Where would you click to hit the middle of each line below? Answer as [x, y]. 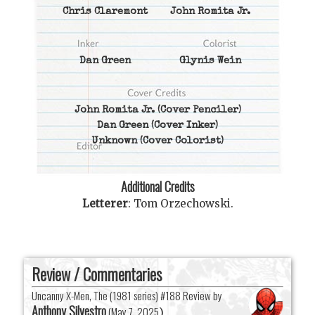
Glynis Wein [210, 62]
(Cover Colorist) [180, 142]
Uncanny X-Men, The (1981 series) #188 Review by [127, 295]
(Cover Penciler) [198, 111]
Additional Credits [157, 186]
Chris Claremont [105, 12]
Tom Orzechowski [182, 203]
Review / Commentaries [97, 275]
